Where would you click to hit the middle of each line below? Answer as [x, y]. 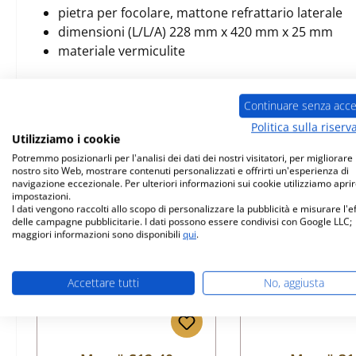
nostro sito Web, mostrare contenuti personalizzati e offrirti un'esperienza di [180, 171]
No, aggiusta [294, 283]
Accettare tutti [103, 283]
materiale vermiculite [122, 51]
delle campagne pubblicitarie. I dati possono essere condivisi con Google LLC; [182, 222]
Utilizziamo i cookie [66, 139]
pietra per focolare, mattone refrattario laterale [200, 13]
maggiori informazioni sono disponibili [97, 234]
